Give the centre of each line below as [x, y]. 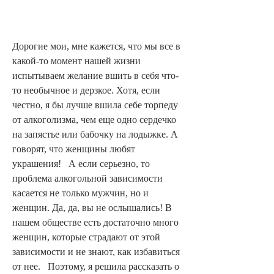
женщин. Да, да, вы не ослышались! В [92, 207]
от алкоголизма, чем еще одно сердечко [94, 119]
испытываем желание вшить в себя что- [95, 75]
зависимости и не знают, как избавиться [96, 251]
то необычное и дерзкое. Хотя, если [86, 90]
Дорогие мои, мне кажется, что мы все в [96, 46]
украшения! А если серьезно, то [81, 163]
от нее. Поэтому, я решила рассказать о [96, 266]
